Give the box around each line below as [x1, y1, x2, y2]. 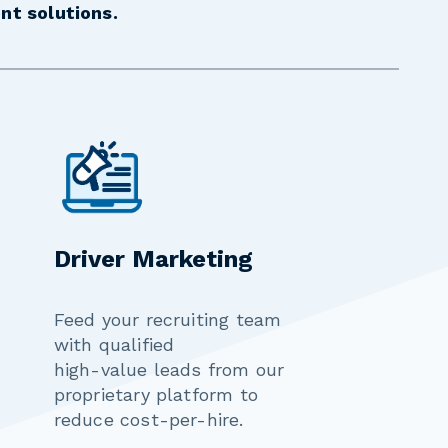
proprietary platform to [53, 384, 258, 406]
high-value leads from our [53, 359, 285, 381]
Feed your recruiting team [53, 309, 282, 331]
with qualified [53, 334, 181, 356]
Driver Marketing [53, 245, 253, 274]
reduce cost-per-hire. [53, 409, 244, 431]
